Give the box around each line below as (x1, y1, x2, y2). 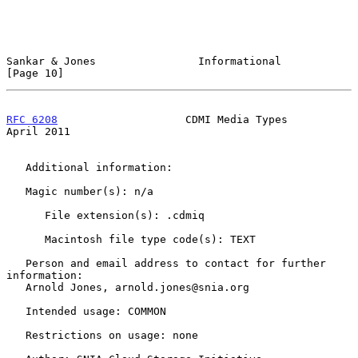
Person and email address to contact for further (6, 257, 26, 269)
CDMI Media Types (58, 113, 288, 125)
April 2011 (6, 125, 70, 137)
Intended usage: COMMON (6, 304, 26, 317)
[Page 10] (6, 66, 64, 79)
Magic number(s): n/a (6, 185, 26, 197)
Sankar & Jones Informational (6, 54, 281, 67)
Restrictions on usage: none (6, 328, 26, 341)
